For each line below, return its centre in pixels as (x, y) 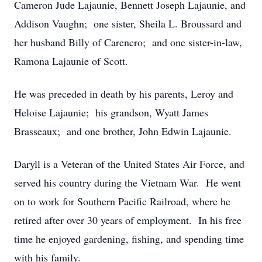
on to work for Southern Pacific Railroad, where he (122, 201)
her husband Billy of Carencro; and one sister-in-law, (128, 42)
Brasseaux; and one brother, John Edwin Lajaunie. (123, 131)
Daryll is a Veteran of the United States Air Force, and (129, 164)
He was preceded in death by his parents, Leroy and (124, 94)
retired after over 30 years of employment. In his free (128, 220)
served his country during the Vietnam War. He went (127, 182)
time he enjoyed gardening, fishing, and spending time (129, 239)
